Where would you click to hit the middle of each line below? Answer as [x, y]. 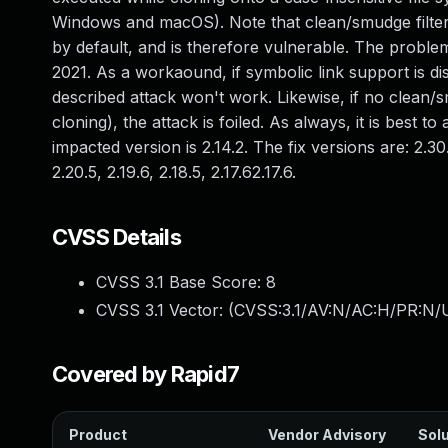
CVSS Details [116, 237]
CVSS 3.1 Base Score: [181, 282]
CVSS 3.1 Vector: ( [165, 310]
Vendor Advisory [327, 434]
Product [98, 434]
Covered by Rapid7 [146, 374]
